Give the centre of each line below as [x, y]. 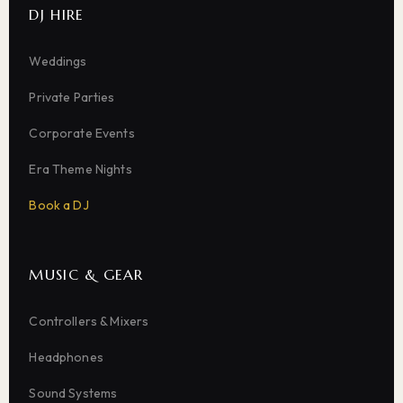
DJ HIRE [57, 14]
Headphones [66, 357]
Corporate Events [82, 133]
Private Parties [72, 97]
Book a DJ [59, 205]
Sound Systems [73, 393]
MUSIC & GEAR [86, 274]
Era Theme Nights [81, 169]
